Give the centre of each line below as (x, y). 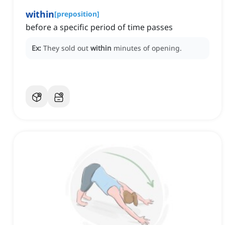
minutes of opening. (148, 48)
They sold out (67, 48)
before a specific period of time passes (99, 27)
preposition (77, 14)
